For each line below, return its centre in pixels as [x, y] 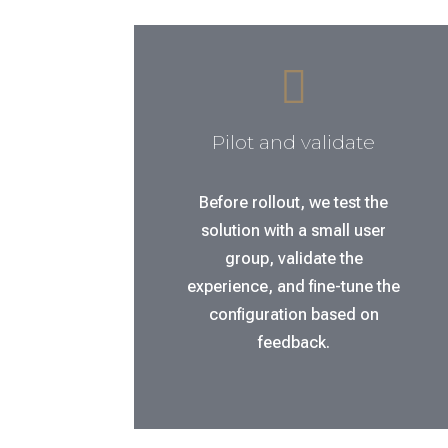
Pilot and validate [294, 143]
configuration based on [293, 315]
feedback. [293, 343]
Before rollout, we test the [294, 203]
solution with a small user [294, 231]
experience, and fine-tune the [294, 287]
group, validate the [293, 259]
